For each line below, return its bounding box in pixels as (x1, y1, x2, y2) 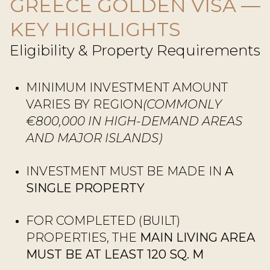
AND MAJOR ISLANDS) (25, 130, 162, 145)
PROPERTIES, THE (25, 230, 140, 245)
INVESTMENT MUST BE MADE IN (25, 163, 225, 178)
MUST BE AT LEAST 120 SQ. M (25, 247, 204, 262)
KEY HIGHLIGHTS (10, 17, 181, 41)
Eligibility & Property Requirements (10, 41, 260, 59)
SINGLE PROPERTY (25, 180, 145, 195)
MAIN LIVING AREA (139, 230, 255, 245)
